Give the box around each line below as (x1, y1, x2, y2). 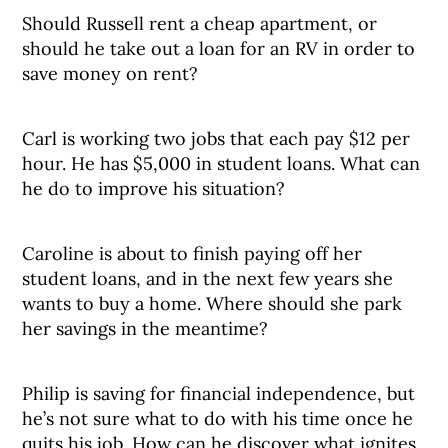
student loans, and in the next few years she (22, 267, 394, 290)
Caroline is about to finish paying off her (22, 242, 363, 265)
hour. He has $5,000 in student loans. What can (22, 152, 421, 175)
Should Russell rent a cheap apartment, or (22, 12, 378, 35)
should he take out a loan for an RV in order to (22, 37, 416, 60)
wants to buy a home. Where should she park (22, 292, 403, 315)
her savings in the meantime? (22, 317, 269, 340)
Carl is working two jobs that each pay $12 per (22, 127, 411, 150)
